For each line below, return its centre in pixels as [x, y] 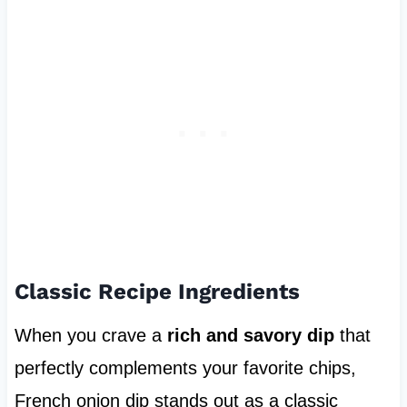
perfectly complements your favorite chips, [185, 368]
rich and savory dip [250, 336]
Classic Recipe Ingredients [157, 292]
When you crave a [90, 336]
